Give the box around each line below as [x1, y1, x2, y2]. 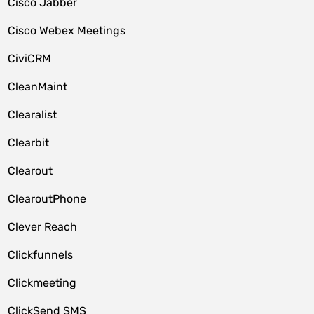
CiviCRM [8, 52, 52, 65]
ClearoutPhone [8, 192, 87, 205]
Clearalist [8, 108, 57, 121]
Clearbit [8, 136, 50, 149]
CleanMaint [8, 80, 68, 93]
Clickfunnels [8, 248, 74, 261]
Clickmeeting [8, 276, 77, 289]
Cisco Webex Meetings [8, 24, 126, 37]
